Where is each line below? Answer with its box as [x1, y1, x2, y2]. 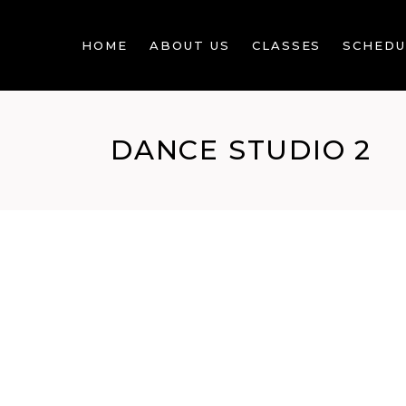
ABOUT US [150, 38, 230, 53]
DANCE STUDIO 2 [111, 133, 372, 167]
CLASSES [251, 38, 322, 53]
